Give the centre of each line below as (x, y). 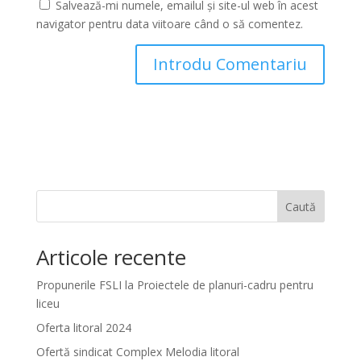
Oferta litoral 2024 (83, 328)
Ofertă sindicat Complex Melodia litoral (137, 352)
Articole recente (111, 257)
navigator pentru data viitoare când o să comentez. (169, 24)
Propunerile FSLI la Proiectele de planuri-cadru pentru (174, 285)
